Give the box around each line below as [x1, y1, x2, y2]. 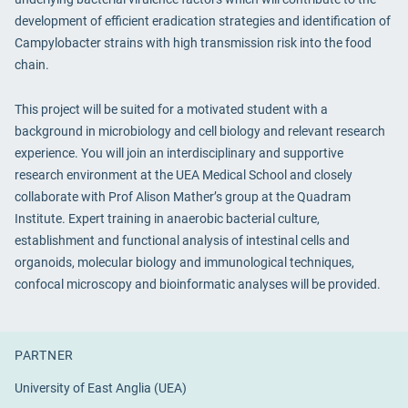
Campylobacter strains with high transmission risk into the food [15, 36, 372, 50]
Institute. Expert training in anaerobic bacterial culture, [15, 211, 320, 226]
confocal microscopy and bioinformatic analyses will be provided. [15, 277, 381, 291]
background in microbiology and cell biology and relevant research [15, 124, 385, 138]
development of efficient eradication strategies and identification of [15, 14, 391, 28]
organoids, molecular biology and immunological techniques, [15, 255, 354, 270]
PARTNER [15, 348, 74, 362]
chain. [15, 57, 49, 72]
